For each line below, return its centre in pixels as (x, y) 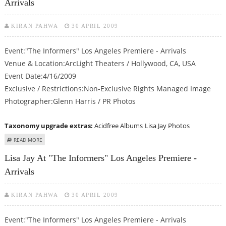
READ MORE (28, 140)
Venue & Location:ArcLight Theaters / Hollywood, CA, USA (100, 64)
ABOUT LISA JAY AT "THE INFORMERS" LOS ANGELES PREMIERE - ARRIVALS (130, 139)
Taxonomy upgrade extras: (49, 126)
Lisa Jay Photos (167, 126)
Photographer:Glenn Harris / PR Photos (70, 101)
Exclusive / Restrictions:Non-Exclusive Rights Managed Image (107, 89)
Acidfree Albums (118, 126)
